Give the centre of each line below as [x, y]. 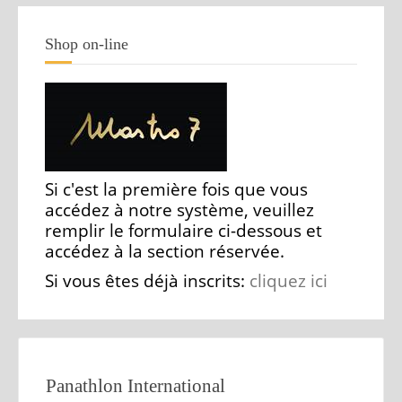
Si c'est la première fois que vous [176, 189]
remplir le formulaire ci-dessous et [184, 231]
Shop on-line [87, 44]
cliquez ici [288, 281]
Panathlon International [135, 386]
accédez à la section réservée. [165, 251]
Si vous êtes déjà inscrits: [147, 281]
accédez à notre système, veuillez [179, 210]
